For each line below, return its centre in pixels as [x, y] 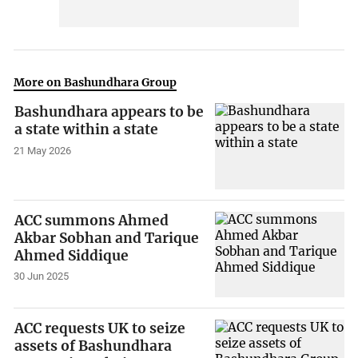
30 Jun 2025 [42, 276]
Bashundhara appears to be [109, 111]
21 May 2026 [43, 150]
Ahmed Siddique [72, 255]
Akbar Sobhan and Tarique [107, 238]
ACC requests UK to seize [100, 329]
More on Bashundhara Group [95, 82]
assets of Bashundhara [93, 346]
